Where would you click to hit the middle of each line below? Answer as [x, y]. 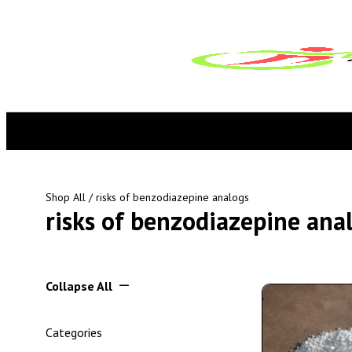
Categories [74, 332]
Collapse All [79, 286]
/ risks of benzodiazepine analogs [167, 197]
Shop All [66, 197]
